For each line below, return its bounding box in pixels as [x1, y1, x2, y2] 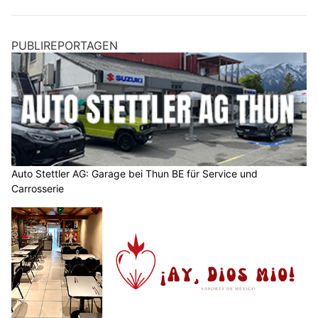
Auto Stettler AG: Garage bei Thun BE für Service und [11, 167, 258, 180]
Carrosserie [11, 182, 64, 194]
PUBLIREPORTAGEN [11, 38, 118, 53]
